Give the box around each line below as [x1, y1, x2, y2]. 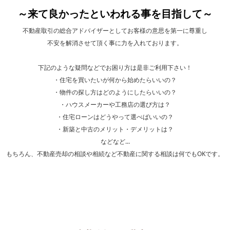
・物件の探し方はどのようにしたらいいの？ [53, 87, 177, 97]
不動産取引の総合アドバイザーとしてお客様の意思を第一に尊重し [23, 26, 207, 35]
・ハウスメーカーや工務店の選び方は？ [60, 100, 170, 109]
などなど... [100, 137, 130, 146]
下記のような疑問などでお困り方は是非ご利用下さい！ [38, 63, 192, 72]
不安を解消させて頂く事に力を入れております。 [47, 38, 183, 47]
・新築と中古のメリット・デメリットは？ [56, 124, 174, 133]
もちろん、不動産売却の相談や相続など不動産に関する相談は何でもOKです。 [6, 149, 224, 158]
